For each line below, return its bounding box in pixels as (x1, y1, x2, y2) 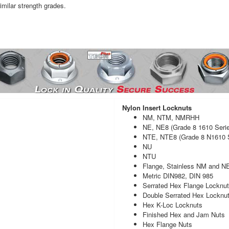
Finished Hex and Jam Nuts (143, 209, 225, 219)
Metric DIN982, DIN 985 (143, 170, 213, 180)
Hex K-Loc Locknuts (143, 199, 202, 210)
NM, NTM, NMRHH (143, 112, 199, 122)
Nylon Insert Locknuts (122, 102, 192, 112)
